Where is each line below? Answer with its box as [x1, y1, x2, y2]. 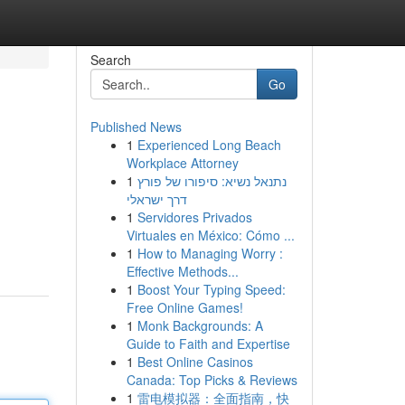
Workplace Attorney [126, 154, 239, 172]
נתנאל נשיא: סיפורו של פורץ [137, 172, 287, 190]
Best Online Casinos [137, 353, 253, 371]
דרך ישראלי [126, 190, 187, 208]
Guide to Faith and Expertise [126, 334, 290, 353]
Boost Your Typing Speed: [137, 280, 286, 298]
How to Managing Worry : [137, 244, 283, 262]
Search [89, 51, 131, 69]
